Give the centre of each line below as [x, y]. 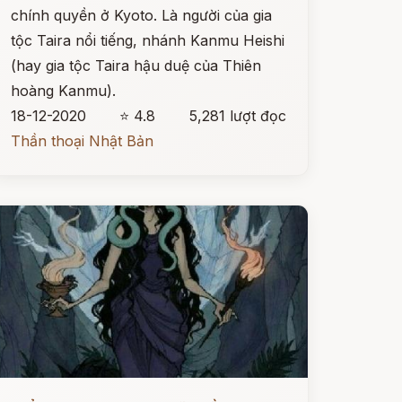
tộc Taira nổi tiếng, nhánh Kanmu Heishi [147, 40]
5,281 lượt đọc [237, 116]
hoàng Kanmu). [63, 91]
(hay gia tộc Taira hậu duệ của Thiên [135, 66]
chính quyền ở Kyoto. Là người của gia [141, 15]
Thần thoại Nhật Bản [82, 141]
